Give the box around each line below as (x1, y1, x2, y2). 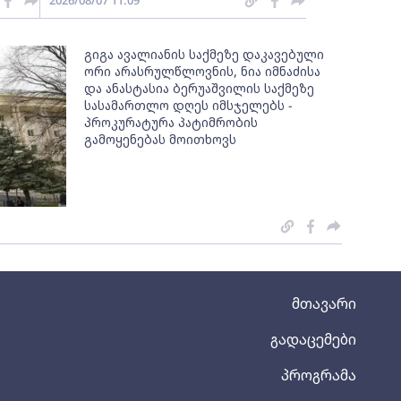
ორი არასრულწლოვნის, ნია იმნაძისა (84, 63, 321, 80)
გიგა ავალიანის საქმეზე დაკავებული (84, 46, 325, 63)
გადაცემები (270, 329, 356, 349)
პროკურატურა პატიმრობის (84, 114, 259, 131)
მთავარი (292, 294, 356, 313)
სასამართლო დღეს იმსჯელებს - (84, 97, 294, 114)
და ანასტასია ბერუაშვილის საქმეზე (84, 80, 315, 97)
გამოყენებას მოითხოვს (84, 131, 237, 148)
